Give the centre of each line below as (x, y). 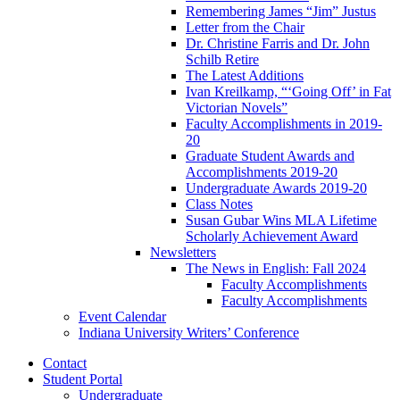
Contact (65, 363)
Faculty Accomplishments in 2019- (284, 124)
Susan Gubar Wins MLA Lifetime (281, 221)
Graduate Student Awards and (270, 156)
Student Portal (83, 379)
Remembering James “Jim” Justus (281, 12)
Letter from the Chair (245, 28)
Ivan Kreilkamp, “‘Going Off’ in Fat (288, 92)
